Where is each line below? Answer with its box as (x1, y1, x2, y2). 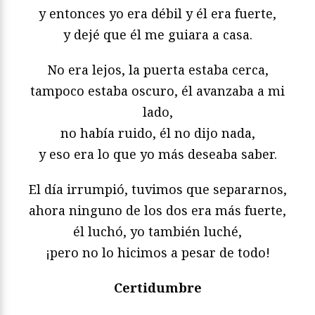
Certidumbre (113, 278, 202, 296)
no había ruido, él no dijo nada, (60, 124, 255, 141)
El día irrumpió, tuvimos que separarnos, (28, 180, 287, 198)
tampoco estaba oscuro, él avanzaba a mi (30, 82, 285, 99)
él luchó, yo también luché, (73, 222, 242, 240)
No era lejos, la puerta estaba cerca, (46, 60, 269, 78)
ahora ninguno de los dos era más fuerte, (29, 201, 286, 219)
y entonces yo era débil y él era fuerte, (39, 4, 276, 22)
